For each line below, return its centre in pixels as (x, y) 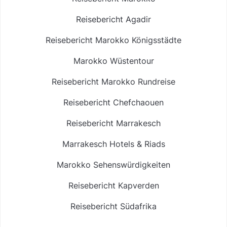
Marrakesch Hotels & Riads (113, 144)
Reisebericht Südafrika (113, 206)
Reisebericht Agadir (113, 19)
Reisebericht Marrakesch (113, 123)
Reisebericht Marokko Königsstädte (113, 40)
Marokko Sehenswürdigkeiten (113, 164)
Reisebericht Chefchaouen (113, 102)
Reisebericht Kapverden (113, 185)
